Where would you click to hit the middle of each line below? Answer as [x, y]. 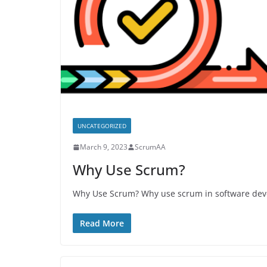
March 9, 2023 [104, 147]
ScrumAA [150, 147]
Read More [102, 223]
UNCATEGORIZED [102, 126]
